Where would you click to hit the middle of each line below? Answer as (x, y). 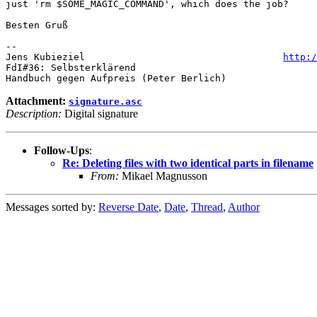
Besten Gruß (37, 25)
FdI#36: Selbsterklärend (71, 67)
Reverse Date (128, 207)
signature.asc (105, 101)
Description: (34, 113)
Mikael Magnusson (163, 175)
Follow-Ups (62, 150)
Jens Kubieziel (144, 57)
